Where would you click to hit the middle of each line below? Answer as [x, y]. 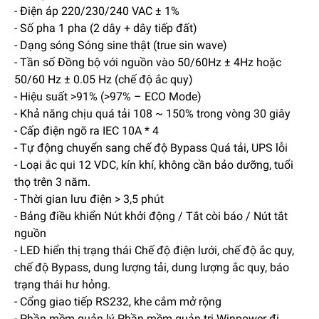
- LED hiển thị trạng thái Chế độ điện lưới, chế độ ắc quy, [154, 250]
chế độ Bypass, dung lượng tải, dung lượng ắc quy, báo [152, 267]
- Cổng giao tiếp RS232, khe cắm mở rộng [118, 301]
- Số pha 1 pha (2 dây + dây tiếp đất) [106, 28]
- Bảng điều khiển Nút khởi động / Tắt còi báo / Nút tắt [151, 216]
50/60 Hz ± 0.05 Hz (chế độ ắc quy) [104, 79]
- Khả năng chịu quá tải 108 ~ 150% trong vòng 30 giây [152, 113]
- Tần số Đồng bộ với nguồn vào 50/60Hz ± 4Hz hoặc [148, 62]
